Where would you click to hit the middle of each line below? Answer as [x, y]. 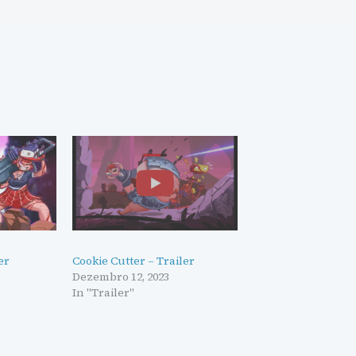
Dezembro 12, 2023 [120, 276]
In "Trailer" [103, 292]
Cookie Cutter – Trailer [133, 260]
